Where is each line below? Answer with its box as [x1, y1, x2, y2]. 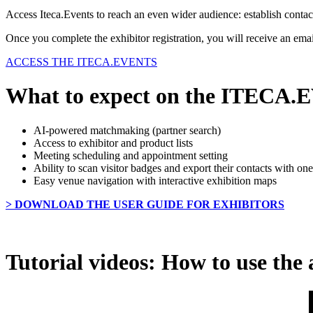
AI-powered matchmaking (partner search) [34, 124, 221, 136]
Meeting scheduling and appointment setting [34, 149, 228, 161]
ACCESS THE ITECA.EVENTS [6, 55, 157, 68]
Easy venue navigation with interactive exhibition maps [34, 174, 277, 187]
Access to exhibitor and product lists [34, 136, 193, 149]
